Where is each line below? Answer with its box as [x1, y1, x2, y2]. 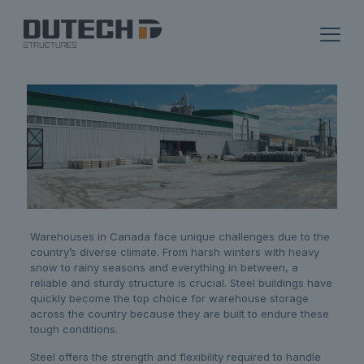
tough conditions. [29, 323, 118, 336]
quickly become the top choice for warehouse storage [29, 292, 309, 305]
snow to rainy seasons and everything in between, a [29, 261, 298, 275]
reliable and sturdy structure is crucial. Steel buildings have [29, 276, 332, 290]
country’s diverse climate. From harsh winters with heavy [29, 245, 319, 259]
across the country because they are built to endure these [29, 307, 329, 321]
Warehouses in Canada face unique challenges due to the [29, 230, 330, 244]
